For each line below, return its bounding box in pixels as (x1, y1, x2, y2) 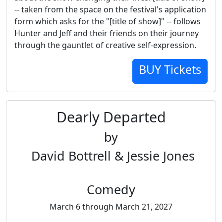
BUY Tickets (139, 61, 201, 77)
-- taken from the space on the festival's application (14, 4, 206, 15)
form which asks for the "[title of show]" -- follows (14, 16, 201, 27)
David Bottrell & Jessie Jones (27, 147, 195, 164)
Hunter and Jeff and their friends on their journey (14, 28, 199, 39)
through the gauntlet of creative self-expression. (14, 40, 196, 51)
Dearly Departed (56, 107, 166, 126)
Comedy (87, 181, 135, 198)
